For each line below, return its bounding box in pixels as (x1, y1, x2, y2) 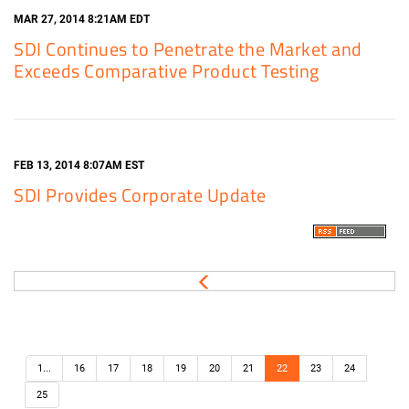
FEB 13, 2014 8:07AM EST (14, 159, 144, 172)
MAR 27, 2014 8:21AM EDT (14, 13, 150, 26)
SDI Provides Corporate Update (14, 181, 267, 209)
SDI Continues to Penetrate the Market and (14, 35, 362, 63)
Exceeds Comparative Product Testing (14, 57, 320, 85)
